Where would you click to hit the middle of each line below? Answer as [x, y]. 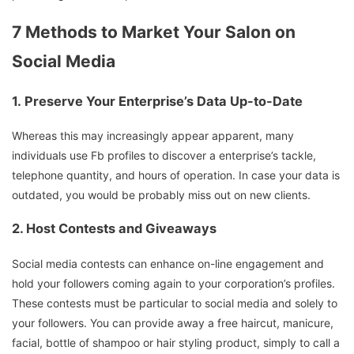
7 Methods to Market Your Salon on [154, 32]
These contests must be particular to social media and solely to [175, 303]
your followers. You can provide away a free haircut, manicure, [173, 322]
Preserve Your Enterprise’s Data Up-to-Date [164, 101]
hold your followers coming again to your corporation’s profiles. [173, 283]
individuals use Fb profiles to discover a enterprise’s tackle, [164, 155]
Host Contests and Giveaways [121, 229]
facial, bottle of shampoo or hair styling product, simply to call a [176, 342]
